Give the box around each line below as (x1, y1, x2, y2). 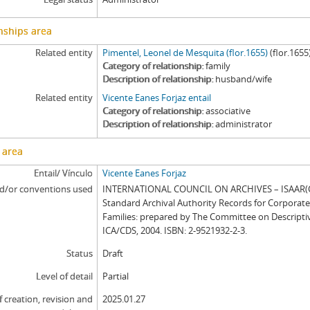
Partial (102, 270, 129, 282)
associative (206, 104, 251, 117)
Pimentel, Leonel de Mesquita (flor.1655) (102, 46, 268, 59)
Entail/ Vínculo (33, 167, 93, 179)
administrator (215, 118, 273, 130)
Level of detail (35, 270, 93, 282)
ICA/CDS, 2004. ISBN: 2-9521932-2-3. (102, 224, 248, 237)
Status (66, 247, 93, 259)
